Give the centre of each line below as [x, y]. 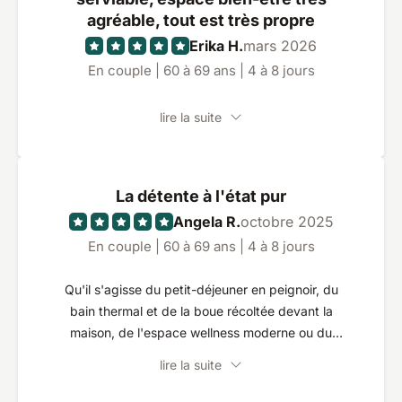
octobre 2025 [287, 222]
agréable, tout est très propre [201, 20]
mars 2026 [280, 46]
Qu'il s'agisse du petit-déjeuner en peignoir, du [201, 289]
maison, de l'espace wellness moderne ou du [201, 332]
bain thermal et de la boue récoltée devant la [201, 311]
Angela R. [206, 222]
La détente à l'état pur [201, 196]
